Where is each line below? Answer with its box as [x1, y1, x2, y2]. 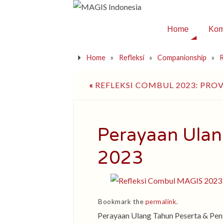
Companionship [157, 53, 207, 62]
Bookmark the [98, 198, 145, 206]
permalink [145, 198, 176, 206]
